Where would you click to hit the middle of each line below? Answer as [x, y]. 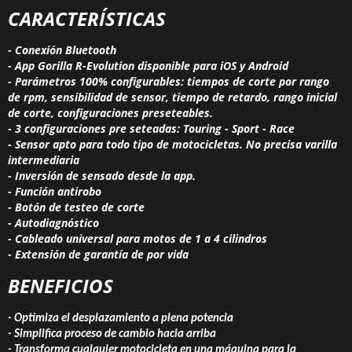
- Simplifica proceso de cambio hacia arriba [112, 335]
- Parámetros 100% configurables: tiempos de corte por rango [169, 82]
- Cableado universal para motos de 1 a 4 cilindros [137, 239]
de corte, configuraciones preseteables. [110, 113]
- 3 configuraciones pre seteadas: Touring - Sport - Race [151, 129]
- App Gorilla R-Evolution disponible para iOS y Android [148, 66]
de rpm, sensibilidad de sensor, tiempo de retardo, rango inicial [172, 97]
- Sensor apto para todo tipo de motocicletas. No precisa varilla [172, 145]
